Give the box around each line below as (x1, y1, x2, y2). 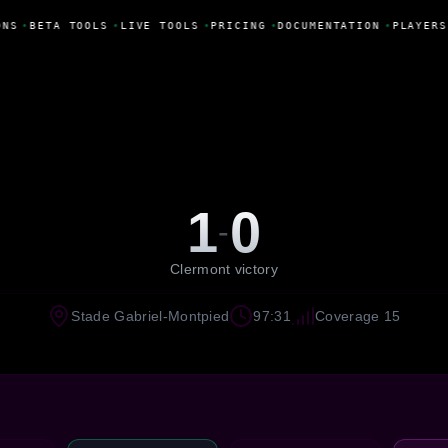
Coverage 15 (315, 307, 401, 324)
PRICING (208, 19, 264, 31)
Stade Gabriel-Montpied (71, 307, 230, 324)
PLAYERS (389, 19, 445, 31)
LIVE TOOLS (117, 19, 197, 31)
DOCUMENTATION (275, 19, 378, 31)
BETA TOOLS (27, 19, 106, 31)
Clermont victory (169, 260, 279, 277)
